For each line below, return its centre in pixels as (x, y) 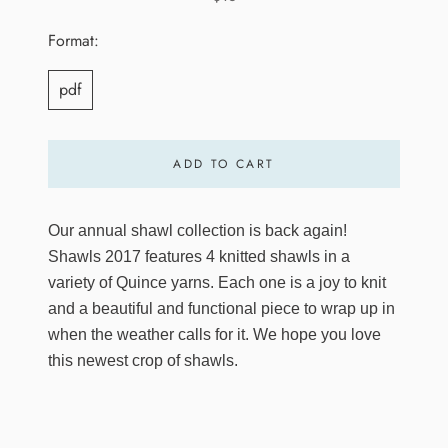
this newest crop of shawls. (143, 361)
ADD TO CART (224, 164)
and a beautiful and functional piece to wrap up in (221, 309)
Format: (73, 41)
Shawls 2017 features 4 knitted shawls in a (199, 257)
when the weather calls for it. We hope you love (214, 335)
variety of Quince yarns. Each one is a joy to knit (217, 283)
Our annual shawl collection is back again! (197, 231)
